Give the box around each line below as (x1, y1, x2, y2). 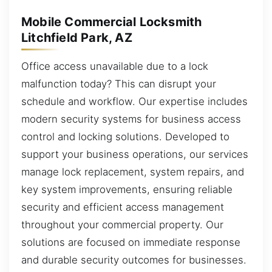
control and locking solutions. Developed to (21, 131, 229, 143)
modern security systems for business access (21, 113, 241, 126)
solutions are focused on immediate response (21, 236, 240, 249)
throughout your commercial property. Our (21, 219, 223, 231)
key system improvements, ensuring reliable (21, 183, 233, 196)
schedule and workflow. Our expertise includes (21, 95, 248, 108)
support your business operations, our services (21, 148, 248, 161)
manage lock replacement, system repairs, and (21, 166, 244, 178)
